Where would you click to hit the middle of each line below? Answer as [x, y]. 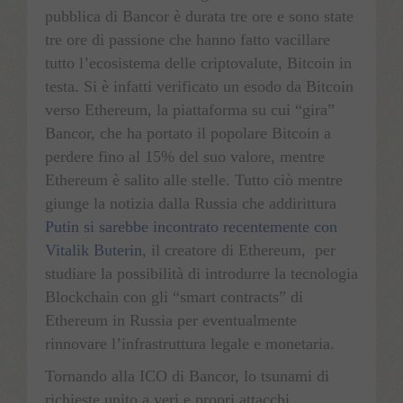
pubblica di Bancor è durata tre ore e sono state [199, 17]
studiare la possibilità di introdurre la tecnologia [201, 274]
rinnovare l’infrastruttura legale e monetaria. [190, 344]
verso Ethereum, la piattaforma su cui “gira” [190, 110]
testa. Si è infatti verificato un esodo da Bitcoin [199, 87]
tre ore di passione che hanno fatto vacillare [188, 40]
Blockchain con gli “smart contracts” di [174, 297]
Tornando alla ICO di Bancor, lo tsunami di [187, 376]
